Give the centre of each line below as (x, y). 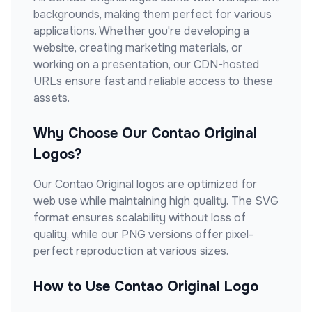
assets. (52, 98)
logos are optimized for (195, 184)
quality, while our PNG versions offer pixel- (143, 234)
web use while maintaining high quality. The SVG (156, 201)
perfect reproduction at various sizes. (131, 251)
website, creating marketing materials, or (138, 48)
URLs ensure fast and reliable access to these (153, 81)
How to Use (74, 287)
